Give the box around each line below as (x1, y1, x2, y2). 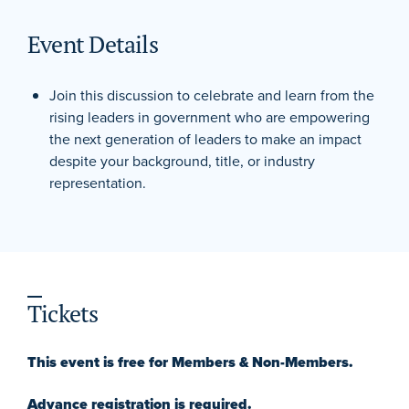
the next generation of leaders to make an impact (49, 128, 362, 149)
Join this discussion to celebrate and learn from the (49, 84, 374, 105)
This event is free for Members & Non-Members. (27, 351, 353, 373)
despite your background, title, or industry (49, 150, 315, 171)
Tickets (27, 298, 99, 329)
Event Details (27, 28, 158, 59)
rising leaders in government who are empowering (49, 106, 370, 127)
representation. (49, 172, 146, 193)
